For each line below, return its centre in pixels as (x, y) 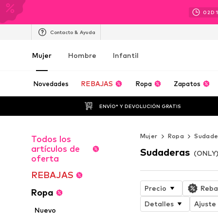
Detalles (159, 203)
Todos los (51, 139)
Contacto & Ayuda (73, 32)
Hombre (82, 55)
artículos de (55, 149)
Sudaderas (165, 152)
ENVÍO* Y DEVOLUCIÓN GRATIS (140, 106)
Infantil (126, 55)
